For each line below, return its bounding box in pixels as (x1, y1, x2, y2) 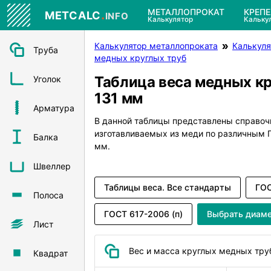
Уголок (33, 73, 61, 84)
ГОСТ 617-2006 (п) (104, 208, 183, 219)
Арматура (33, 102, 74, 113)
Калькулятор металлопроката (94, 41, 218, 51)
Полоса (33, 189, 64, 200)
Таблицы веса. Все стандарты (104, 181, 231, 192)
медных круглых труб (94, 53, 186, 63)
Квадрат (33, 247, 68, 258)
